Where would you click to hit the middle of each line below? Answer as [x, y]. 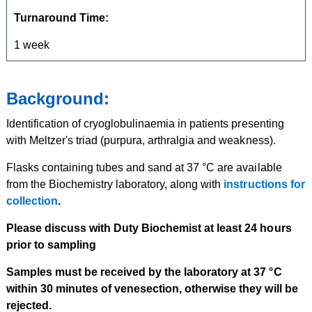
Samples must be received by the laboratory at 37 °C [144, 272]
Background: [58, 99]
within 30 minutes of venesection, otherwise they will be [152, 289]
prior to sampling [52, 245]
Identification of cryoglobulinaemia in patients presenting [145, 124]
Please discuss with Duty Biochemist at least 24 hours [149, 228]
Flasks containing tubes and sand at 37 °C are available [144, 167]
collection [32, 201]
